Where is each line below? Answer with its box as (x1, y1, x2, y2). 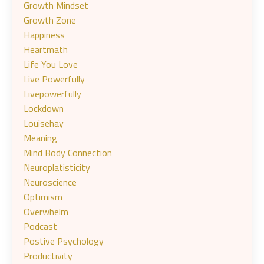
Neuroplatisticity (24, 160, 90, 174)
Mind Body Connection (24, 146, 112, 160)
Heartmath (24, 42, 68, 57)
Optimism (24, 190, 62, 204)
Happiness (24, 28, 65, 42)
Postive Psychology (24, 234, 104, 248)
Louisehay (24, 116, 64, 130)
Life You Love (24, 57, 78, 71)
